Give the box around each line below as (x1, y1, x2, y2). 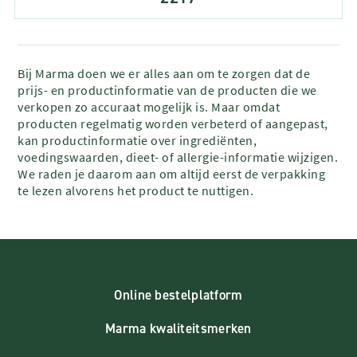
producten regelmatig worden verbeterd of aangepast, (18, 115, 328, 131)
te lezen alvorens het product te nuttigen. (18, 182, 254, 198)
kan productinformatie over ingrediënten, (18, 131, 257, 148)
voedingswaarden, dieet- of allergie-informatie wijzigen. (18, 148, 339, 165)
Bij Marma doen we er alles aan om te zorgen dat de (18, 65, 311, 81)
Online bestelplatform (114, 285, 243, 304)
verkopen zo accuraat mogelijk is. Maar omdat (18, 98, 280, 115)
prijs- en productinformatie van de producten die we (18, 81, 317, 98)
